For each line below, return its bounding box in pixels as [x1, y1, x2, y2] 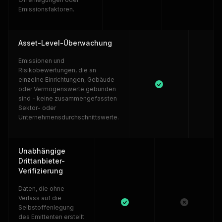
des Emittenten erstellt [18, 213, 84, 221]
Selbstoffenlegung [18, 204, 74, 211]
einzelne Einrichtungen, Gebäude [18, 76, 114, 83]
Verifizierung [18, 166, 63, 175]
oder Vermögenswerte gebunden [18, 85, 116, 93]
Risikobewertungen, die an [18, 66, 96, 74]
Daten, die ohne [18, 185, 64, 192]
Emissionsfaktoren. [18, 5, 74, 13]
